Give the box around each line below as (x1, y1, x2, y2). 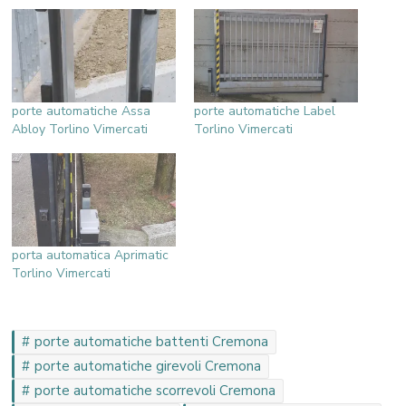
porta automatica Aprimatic (12, 246, 169, 264)
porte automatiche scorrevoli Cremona (34, 381, 276, 400)
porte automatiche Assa (12, 101, 151, 120)
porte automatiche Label (194, 101, 335, 120)
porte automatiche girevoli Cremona (34, 356, 262, 375)
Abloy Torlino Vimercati (12, 120, 149, 138)
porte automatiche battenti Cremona (34, 332, 269, 351)
